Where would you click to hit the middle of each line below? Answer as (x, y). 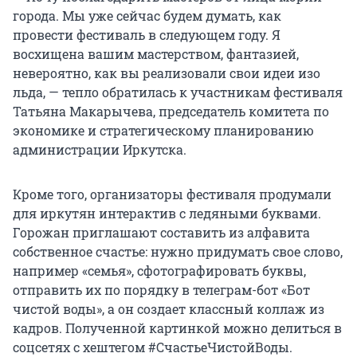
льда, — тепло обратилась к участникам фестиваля (178, 92)
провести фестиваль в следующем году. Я (147, 35)
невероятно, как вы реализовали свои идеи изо (167, 73)
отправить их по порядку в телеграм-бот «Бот (161, 290)
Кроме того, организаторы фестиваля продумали (172, 194)
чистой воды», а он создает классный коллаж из (169, 309)
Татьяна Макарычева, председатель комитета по (171, 112)
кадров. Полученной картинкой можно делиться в (177, 328)
